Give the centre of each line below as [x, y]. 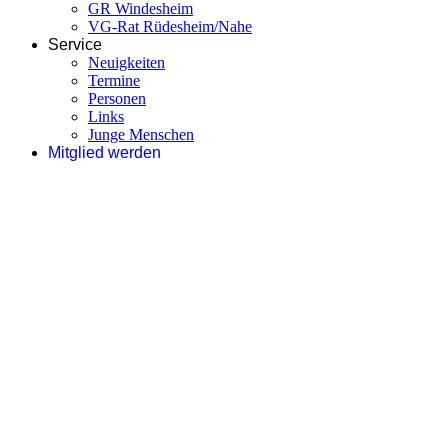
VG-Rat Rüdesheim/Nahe [170, 26]
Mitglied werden [104, 152]
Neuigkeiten [126, 62]
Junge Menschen [141, 134]
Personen [117, 98]
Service [75, 44]
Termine [114, 80]
